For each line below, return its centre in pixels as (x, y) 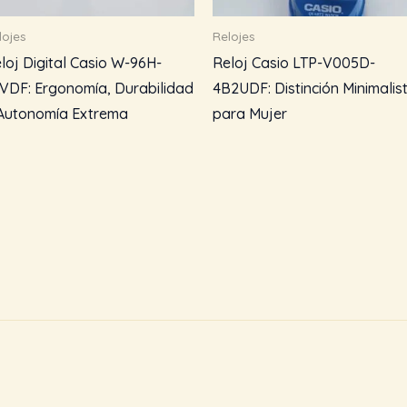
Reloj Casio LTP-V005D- (294, 62)
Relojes (234, 36)
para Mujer (250, 113)
